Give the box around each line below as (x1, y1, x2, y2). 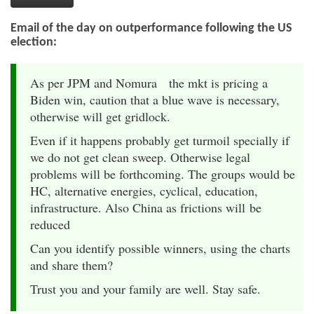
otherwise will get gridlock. (30, 107, 170, 125)
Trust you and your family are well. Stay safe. (30, 280, 261, 297)
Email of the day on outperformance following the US (11, 21, 292, 35)
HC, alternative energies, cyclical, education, (30, 182, 258, 199)
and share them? (30, 256, 113, 273)
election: (11, 35, 57, 49)
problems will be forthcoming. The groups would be (30, 165, 295, 182)
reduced (30, 215, 70, 233)
